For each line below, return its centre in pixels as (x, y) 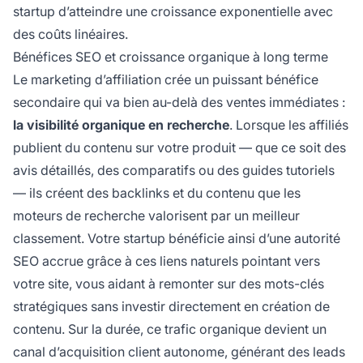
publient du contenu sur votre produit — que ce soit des (179, 148)
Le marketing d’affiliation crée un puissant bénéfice (166, 80)
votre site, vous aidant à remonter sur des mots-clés (169, 284)
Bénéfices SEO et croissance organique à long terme (171, 57)
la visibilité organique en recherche (121, 125)
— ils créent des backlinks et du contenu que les (157, 193)
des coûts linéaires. (70, 34)
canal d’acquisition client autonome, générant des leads (179, 352)
